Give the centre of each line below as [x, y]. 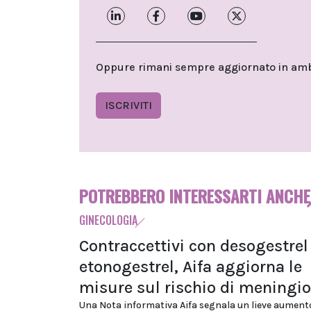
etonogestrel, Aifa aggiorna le [191, 266]
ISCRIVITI [128, 105]
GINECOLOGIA [108, 220]
